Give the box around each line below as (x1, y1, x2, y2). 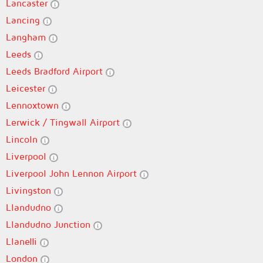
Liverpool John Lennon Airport (6, 168, 140, 178)
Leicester (6, 83, 48, 93)
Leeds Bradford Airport (6, 66, 106, 76)
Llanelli (6, 236, 40, 247)
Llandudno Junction (6, 219, 93, 230)
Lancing (6, 15, 43, 25)
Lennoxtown (6, 100, 62, 110)
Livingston (6, 185, 54, 195)
